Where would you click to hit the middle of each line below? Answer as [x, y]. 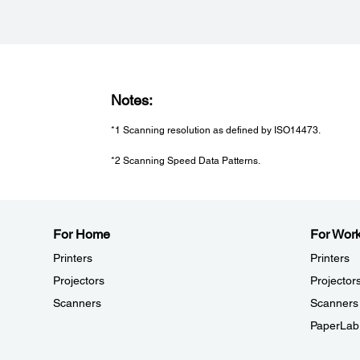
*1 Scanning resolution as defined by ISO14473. [215, 130]
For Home [82, 235]
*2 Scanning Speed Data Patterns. [185, 161]
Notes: [131, 100]
